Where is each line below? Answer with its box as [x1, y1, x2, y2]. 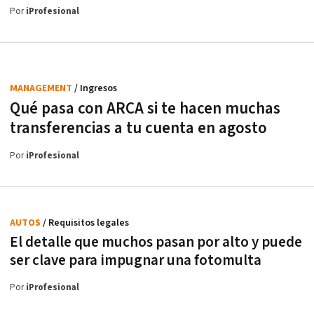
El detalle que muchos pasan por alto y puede [10, 233, 302, 252]
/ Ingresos [74, 82, 117, 95]
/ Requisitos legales [43, 217, 129, 230]
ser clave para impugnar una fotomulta [10, 251, 261, 271]
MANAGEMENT [10, 82, 74, 95]
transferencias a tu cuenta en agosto [10, 118, 267, 139]
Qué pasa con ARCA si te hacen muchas [10, 98, 280, 120]
